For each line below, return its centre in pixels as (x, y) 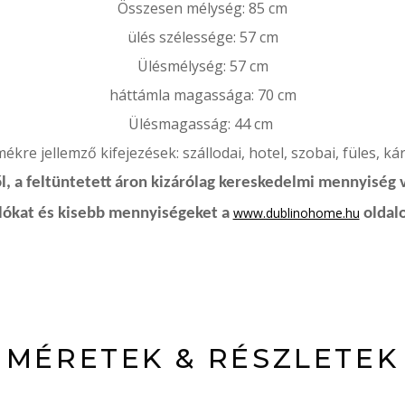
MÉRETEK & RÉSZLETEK (202, 358)
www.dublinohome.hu (296, 213)
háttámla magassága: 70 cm (202, 95)
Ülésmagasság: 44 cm (202, 124)
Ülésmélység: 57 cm (202, 66)
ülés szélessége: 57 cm (202, 37)
